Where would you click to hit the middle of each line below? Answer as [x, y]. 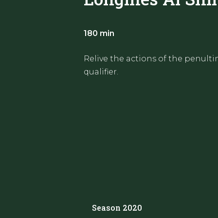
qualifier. [101, 72]
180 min [99, 33]
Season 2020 [117, 208]
